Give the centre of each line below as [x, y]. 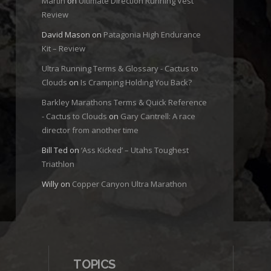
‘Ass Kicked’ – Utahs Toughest [135, 150]
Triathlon [58, 164]
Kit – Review [63, 49]
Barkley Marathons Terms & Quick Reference [124, 103]
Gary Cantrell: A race [158, 116]
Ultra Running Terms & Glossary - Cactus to [120, 69]
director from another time [90, 130]
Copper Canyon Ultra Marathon [129, 184]
